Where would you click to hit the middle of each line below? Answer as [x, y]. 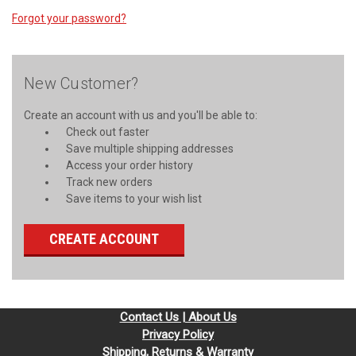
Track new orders [109, 182]
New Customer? [81, 83]
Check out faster [107, 132]
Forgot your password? [69, 18]
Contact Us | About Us [178, 317]
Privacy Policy [178, 334]
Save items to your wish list [133, 198]
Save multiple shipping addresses [149, 148]
